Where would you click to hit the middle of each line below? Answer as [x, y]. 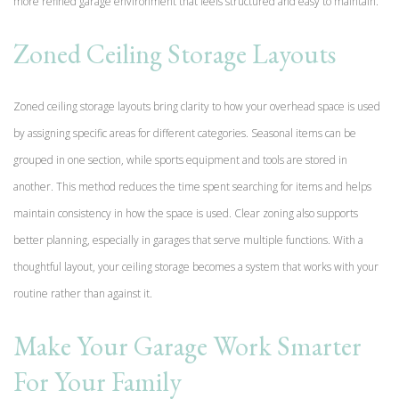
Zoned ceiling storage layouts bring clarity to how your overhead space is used [197, 106]
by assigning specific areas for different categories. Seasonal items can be [185, 133]
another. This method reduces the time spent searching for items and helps [192, 186]
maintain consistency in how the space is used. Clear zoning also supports [186, 213]
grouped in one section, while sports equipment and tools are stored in [180, 159]
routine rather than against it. [83, 293]
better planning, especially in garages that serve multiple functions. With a [188, 240]
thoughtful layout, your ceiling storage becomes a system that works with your [196, 266]
